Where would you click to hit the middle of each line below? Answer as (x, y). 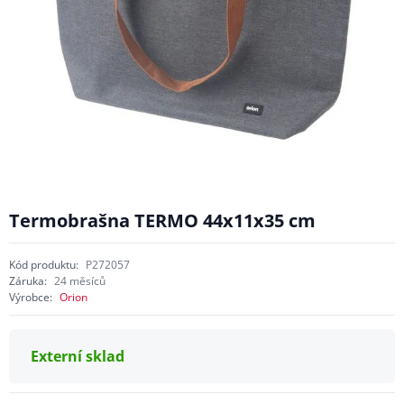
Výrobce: (30, 297)
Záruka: (28, 280)
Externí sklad (77, 356)
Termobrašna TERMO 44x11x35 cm (162, 220)
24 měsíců (79, 280)
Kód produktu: (43, 264)
